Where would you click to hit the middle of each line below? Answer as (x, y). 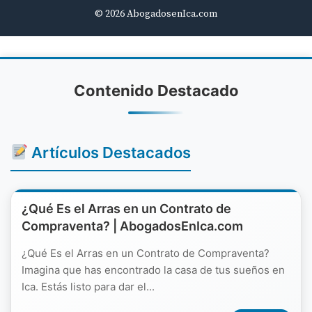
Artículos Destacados (110, 153)
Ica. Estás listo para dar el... (88, 287)
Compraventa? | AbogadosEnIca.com (132, 226)
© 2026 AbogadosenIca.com (156, 14)
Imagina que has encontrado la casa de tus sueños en (153, 270)
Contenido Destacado (156, 91)
